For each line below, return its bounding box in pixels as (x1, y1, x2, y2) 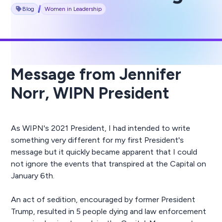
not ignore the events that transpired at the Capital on (11, 159, 207, 168)
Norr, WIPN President (11, 83, 170, 103)
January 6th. (11, 170, 55, 180)
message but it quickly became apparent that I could (11, 147, 198, 157)
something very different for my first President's (11, 135, 184, 145)
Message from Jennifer (11, 64, 182, 84)
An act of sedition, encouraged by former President (11, 194, 196, 204)
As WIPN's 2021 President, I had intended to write (11, 123, 191, 133)
